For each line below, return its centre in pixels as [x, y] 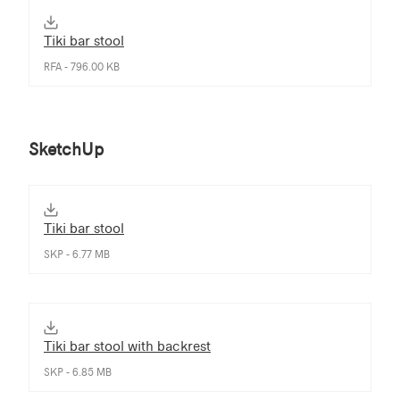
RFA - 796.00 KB [82, 67]
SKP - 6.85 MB [78, 372]
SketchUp [66, 149]
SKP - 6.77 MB [77, 254]
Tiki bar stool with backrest [127, 346]
